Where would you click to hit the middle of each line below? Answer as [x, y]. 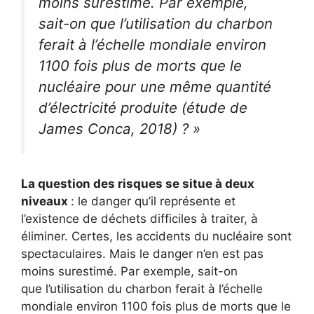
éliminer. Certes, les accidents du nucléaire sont [156, 236]
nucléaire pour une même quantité [155, 87]
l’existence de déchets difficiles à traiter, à [139, 218]
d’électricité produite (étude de [143, 108]
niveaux [46, 201]
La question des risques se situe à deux [138, 183]
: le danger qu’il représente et [153, 201]
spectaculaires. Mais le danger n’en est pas [142, 253]
